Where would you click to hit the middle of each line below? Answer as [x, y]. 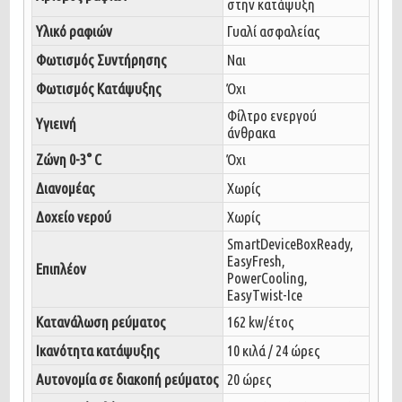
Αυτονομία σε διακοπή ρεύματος [128, 379]
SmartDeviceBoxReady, [291, 243]
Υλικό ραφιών [74, 31]
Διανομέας [66, 188]
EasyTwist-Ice [265, 294]
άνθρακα [252, 132]
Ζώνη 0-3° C [69, 159]
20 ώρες [250, 379]
